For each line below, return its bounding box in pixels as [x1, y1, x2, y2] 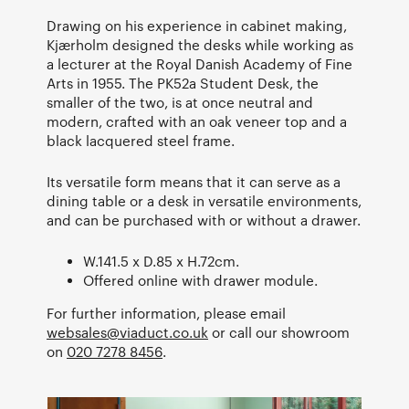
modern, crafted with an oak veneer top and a [47, 112, 347, 130]
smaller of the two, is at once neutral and [47, 93, 313, 110]
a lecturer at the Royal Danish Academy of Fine [47, 55, 352, 72]
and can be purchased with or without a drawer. [47, 211, 361, 228]
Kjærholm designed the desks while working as [47, 36, 353, 53]
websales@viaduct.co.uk [47, 323, 208, 341]
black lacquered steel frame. [47, 131, 235, 149]
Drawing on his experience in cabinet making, [47, 16, 347, 34]
